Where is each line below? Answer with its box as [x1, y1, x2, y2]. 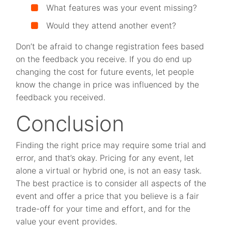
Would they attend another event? [46, 20, 177, 31]
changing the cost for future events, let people [16, 67, 194, 77]
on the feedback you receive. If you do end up [16, 54, 192, 64]
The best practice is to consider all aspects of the [16, 178, 207, 188]
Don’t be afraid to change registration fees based [16, 41, 205, 51]
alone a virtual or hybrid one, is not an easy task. [16, 165, 202, 176]
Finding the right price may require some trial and [16, 140, 207, 150]
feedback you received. [16, 92, 106, 102]
